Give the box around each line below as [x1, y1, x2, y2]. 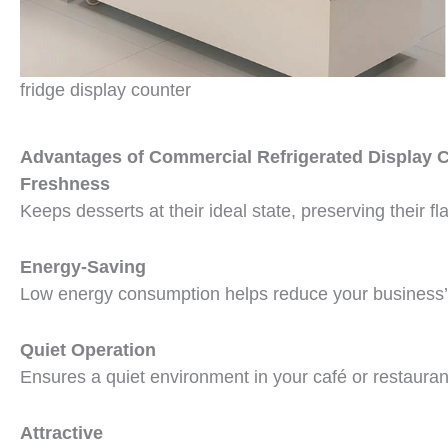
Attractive [20, 422, 103, 443]
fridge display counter [20, 80, 191, 101]
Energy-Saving [20, 256, 146, 277]
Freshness [20, 174, 110, 195]
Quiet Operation [20, 339, 156, 360]
